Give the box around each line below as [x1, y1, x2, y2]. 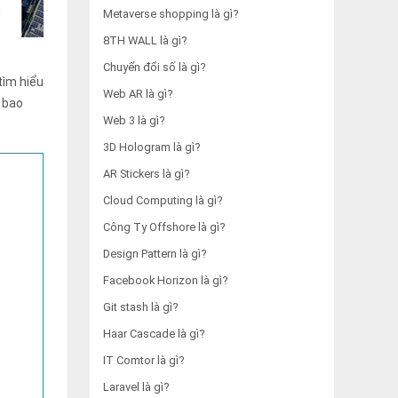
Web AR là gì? [103, 87, 172, 100]
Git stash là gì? [103, 300, 178, 314]
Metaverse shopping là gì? [103, 7, 238, 20]
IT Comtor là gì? [103, 354, 184, 367]
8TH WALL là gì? [103, 34, 187, 47]
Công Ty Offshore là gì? [103, 220, 225, 234]
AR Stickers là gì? [103, 167, 189, 180]
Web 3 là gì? [103, 114, 164, 127]
